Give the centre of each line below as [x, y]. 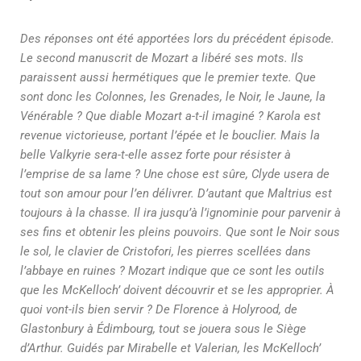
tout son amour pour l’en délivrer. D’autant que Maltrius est [176, 193]
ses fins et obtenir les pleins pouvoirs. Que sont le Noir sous [180, 232]
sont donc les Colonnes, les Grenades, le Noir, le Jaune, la [173, 97]
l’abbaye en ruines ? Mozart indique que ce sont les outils [172, 271]
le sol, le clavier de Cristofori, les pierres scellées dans [166, 251]
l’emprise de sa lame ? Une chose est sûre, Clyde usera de [175, 174]
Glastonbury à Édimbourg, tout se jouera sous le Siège [163, 329]
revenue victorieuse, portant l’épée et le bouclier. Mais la [170, 135]
